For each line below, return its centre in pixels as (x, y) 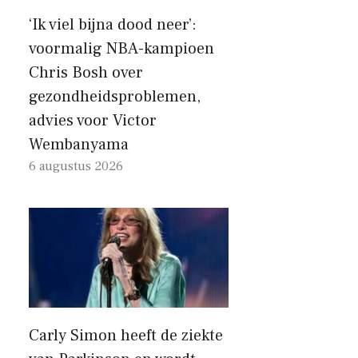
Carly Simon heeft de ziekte (126, 335)
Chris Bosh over (86, 72)
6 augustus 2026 (76, 166)
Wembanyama (79, 144)
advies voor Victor (93, 120)
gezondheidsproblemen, (115, 96)
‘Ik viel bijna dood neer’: (113, 24)
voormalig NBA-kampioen (121, 48)
